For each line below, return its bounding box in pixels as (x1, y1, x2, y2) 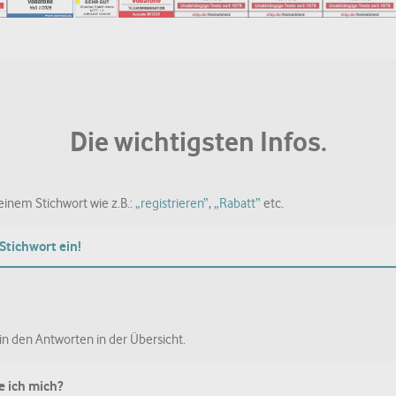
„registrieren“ (134, 195, 209, 211)
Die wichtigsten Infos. (69, 126, 327, 158)
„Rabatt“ (213, 195, 261, 211)
